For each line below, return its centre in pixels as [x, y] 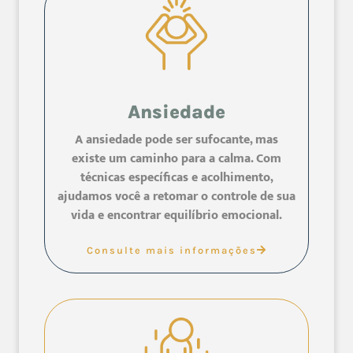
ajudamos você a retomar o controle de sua [176, 197]
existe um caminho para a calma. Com [176, 159]
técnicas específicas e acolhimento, [176, 178]
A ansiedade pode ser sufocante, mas [176, 140]
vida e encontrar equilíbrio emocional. [176, 216]
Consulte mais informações [171, 251]
